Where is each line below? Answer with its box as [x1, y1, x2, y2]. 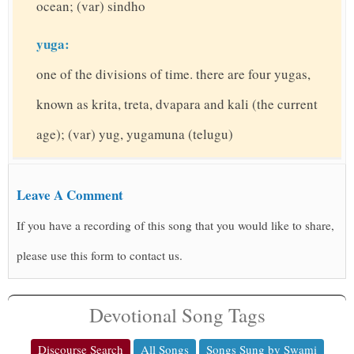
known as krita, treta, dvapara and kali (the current [36, 95, 318, 114]
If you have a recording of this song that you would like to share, [17, 217, 334, 234]
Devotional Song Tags [88, 302, 265, 329]
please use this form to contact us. [17, 247, 183, 264]
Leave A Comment [17, 185, 123, 205]
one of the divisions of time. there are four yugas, [36, 65, 311, 84]
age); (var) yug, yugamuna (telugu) [36, 125, 233, 144]
